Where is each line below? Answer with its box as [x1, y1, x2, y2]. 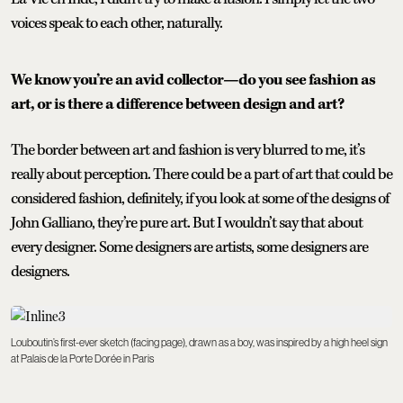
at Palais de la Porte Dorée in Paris [11, 352, 154, 365]
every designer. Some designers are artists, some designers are [11, 237, 368, 257]
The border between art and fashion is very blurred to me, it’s [11, 139, 364, 160]
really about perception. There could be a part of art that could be [11, 164, 392, 184]
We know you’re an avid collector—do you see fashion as [11, 69, 375, 90]
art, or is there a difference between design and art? [11, 94, 344, 114]
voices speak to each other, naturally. [11, 13, 222, 33]
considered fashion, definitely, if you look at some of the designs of [11, 188, 389, 209]
